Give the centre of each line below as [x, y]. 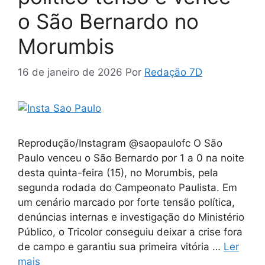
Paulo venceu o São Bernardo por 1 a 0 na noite [131, 158]
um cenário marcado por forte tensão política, [126, 203]
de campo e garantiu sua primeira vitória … [121, 247]
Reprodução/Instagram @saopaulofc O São [120, 143]
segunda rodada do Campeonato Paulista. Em [127, 188]
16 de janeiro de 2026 [70, 72]
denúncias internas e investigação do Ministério [131, 217]
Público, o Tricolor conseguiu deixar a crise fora [130, 232]
